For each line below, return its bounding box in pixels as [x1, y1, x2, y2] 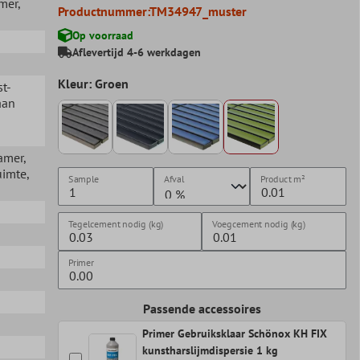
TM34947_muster [149, 2, 247, 19]
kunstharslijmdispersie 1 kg [141, 343, 278, 358]
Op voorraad [72, 27, 133, 43]
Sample [67, 173, 99, 186]
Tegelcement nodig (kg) [67, 218, 163, 231]
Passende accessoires [142, 301, 261, 317]
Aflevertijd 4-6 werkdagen [72, 44, 201, 59]
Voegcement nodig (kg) [212, 218, 306, 231]
